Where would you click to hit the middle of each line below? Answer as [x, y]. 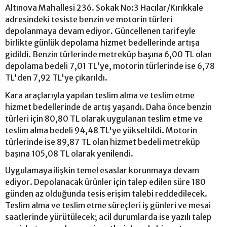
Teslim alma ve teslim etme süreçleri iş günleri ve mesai [108, 205]
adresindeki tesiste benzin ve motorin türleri [89, 19]
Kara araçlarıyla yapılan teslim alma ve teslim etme [100, 95]
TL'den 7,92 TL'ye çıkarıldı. [56, 77]
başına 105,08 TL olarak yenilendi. [69, 153]
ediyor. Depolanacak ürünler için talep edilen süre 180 [105, 182]
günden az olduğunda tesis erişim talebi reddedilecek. [106, 193]
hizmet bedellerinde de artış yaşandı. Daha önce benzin [108, 107]
